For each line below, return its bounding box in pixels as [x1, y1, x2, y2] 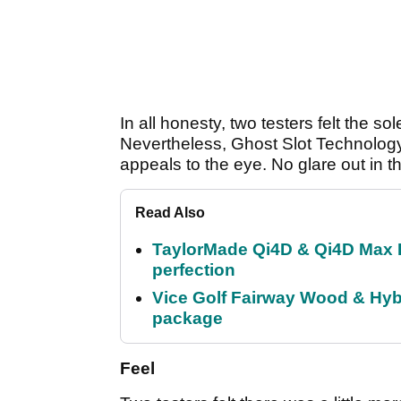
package [152, 308, 223, 328]
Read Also [135, 204, 205, 220]
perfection [152, 260, 235, 279]
